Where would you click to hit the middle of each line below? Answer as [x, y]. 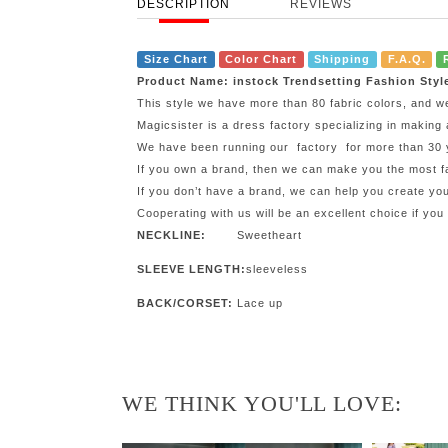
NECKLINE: [172, 234]
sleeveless [277, 268]
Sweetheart [270, 234]
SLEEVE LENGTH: [192, 268]
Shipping [342, 58]
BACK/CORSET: [185, 302]
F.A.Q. [406, 58]
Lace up [260, 302]
